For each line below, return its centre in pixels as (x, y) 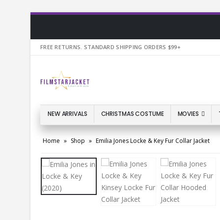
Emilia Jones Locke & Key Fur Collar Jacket (153, 141)
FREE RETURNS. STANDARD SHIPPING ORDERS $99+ (110, 47)
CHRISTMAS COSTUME (132, 114)
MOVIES (188, 114)
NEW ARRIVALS (68, 114)
